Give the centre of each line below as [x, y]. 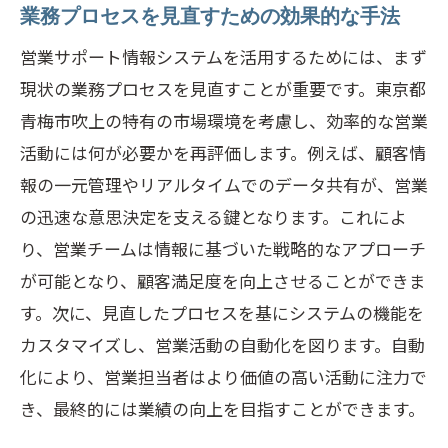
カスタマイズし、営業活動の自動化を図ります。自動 [222, 344]
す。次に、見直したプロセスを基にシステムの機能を [222, 312]
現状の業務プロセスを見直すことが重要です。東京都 [223, 88]
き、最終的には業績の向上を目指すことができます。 [222, 408]
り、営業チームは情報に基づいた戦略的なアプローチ [223, 248]
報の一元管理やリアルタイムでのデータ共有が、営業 [224, 184]
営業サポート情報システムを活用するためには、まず [223, 56]
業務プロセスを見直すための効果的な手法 [210, 16]
